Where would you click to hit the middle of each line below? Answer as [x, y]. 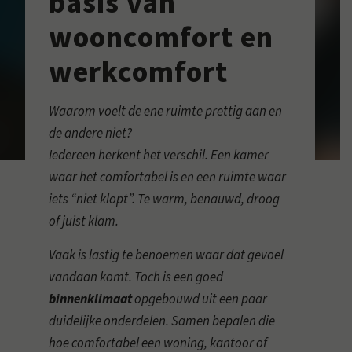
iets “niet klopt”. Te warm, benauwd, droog [165, 200]
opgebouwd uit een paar [200, 299]
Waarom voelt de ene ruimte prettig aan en [166, 112]
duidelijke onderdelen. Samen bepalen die [162, 321]
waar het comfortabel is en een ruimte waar [168, 178]
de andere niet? [91, 134]
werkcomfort [139, 72]
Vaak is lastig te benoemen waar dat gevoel [167, 255]
